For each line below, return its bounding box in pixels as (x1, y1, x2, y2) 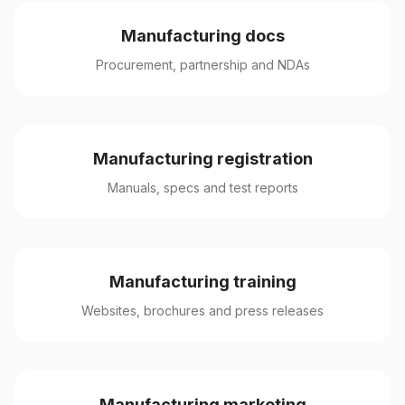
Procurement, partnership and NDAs (95, 57, 310, 72)
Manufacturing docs (120, 26, 285, 45)
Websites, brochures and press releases (81, 303, 324, 318)
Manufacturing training (108, 272, 297, 291)
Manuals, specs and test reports (107, 180, 298, 195)
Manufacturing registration (92, 149, 313, 168)
